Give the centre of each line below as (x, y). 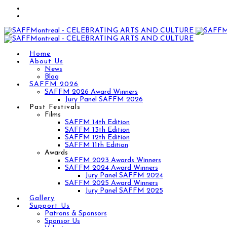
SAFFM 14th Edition (97, 122)
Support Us (50, 206)
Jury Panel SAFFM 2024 (124, 176)
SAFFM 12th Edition (97, 138)
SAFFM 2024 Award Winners (111, 168)
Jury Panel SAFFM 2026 (104, 100)
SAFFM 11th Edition (97, 145)
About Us (46, 62)
